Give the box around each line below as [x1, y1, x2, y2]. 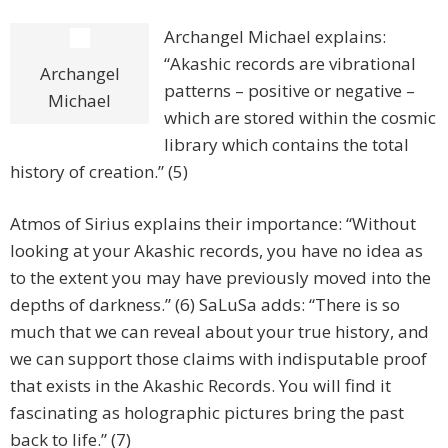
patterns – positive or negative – [164, 79, 415, 103]
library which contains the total [164, 133, 409, 157]
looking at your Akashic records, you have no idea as [10, 239, 423, 263]
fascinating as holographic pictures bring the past [10, 401, 404, 425]
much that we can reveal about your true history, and [10, 320, 429, 344]
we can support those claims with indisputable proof [10, 347, 427, 371]
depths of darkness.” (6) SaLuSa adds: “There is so [10, 293, 400, 317]
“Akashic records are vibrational [164, 52, 416, 76]
